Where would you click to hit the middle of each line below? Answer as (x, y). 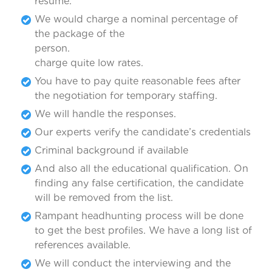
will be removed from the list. (104, 197)
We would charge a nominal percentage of (136, 19)
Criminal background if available (111, 150)
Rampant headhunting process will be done (139, 216)
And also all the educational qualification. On (141, 168)
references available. (83, 245)
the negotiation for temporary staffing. (126, 95)
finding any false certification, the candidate (139, 183)
